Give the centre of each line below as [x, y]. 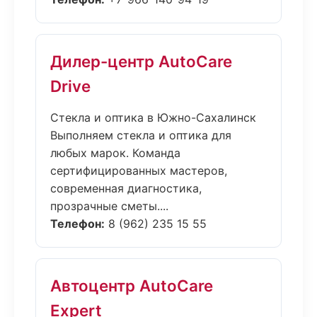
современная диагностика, [126, 188]
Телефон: [77, 224]
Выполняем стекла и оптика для [141, 135]
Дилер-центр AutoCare [141, 61]
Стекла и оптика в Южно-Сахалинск [153, 117]
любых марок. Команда [115, 153]
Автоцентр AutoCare [132, 286]
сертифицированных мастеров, [139, 171]
